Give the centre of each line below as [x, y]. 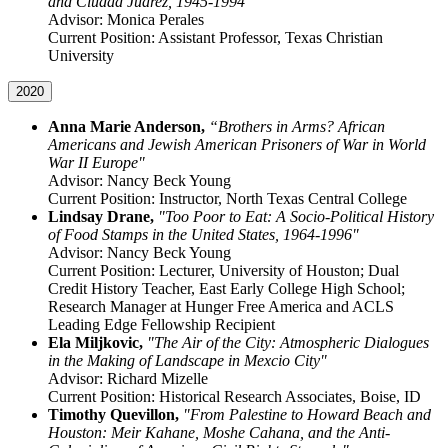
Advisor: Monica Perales [126, 20]
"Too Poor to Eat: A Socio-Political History [296, 217]
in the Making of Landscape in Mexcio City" [187, 361]
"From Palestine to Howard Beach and [307, 415]
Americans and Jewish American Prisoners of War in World [237, 145]
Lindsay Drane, [103, 217]
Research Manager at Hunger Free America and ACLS [221, 307]
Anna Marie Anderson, [126, 127]
